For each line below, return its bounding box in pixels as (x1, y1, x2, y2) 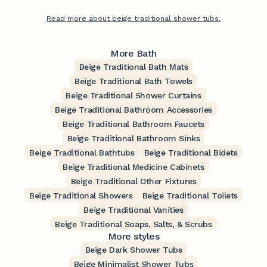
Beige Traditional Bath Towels (74, 76, 193, 86)
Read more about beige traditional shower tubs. (46, 14, 221, 23)
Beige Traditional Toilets (142, 191, 238, 201)
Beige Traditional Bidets (144, 148, 238, 158)
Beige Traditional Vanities (83, 205, 184, 215)
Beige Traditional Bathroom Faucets (63, 119, 204, 129)
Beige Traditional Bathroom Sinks (67, 133, 200, 144)
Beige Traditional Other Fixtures (70, 176, 197, 187)
